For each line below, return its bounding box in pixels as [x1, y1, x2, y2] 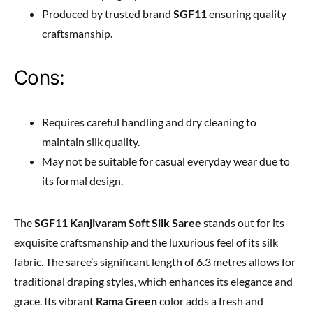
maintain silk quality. [42, 135, 140, 149]
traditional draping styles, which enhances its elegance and [14, 275, 293, 289]
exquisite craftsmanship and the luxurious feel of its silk [14, 235, 278, 249]
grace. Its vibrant [14, 294, 96, 308]
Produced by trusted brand [42, 7, 173, 21]
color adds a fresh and [157, 294, 263, 308]
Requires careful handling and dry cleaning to [42, 115, 256, 129]
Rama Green [96, 294, 157, 308]
